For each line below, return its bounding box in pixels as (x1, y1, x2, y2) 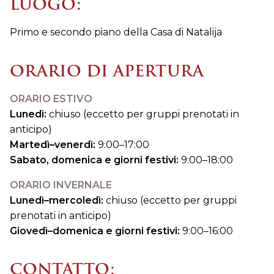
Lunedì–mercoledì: (10, 194, 103, 206)
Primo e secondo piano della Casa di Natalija (10, 26, 222, 39)
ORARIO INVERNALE (10, 179, 112, 191)
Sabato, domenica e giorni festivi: (10, 154, 179, 166)
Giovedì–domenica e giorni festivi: (10, 224, 180, 237)
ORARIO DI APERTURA (10, 59, 204, 83)
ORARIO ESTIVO (10, 92, 92, 105)
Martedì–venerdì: (10, 138, 98, 150)
